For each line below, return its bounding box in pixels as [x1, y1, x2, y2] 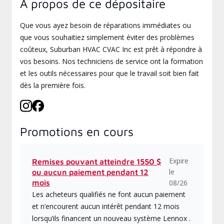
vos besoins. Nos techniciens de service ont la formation [20, 56, 203, 66]
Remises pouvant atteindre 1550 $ [32, 156, 161, 166]
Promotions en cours [20, 124, 133, 138]
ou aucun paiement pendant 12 [32, 167, 148, 176]
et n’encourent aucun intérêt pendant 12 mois [32, 201, 179, 211]
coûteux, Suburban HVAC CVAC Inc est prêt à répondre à [20, 44, 202, 54]
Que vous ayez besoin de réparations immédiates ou [20, 20, 191, 30]
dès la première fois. [20, 80, 85, 90]
